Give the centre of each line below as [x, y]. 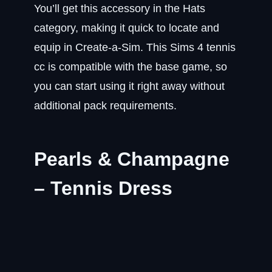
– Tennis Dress [103, 188]
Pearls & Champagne [132, 159]
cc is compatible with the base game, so [131, 67]
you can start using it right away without [129, 86]
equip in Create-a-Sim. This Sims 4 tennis [135, 47]
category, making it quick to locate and [127, 28]
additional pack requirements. [105, 106]
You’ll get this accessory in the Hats [120, 8]
